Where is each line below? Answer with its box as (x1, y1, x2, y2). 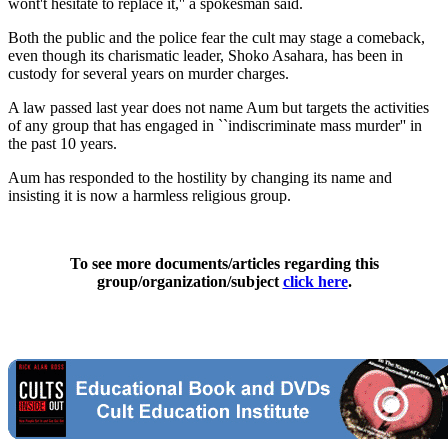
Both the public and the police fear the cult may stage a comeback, (8, 28, 425, 46)
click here (282, 272, 348, 290)
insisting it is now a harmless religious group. (8, 186, 291, 204)
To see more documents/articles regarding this (69, 254, 379, 272)
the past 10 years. (8, 134, 117, 152)
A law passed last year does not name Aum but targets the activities (8, 98, 429, 116)
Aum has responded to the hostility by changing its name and (8, 168, 392, 186)
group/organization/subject (96, 272, 283, 290)
